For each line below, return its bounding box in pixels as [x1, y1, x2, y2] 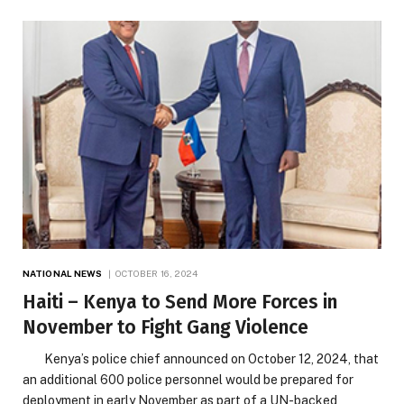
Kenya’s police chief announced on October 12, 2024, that [23, 351, 379, 366]
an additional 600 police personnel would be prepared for [23, 372, 353, 387]
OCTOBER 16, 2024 [115, 267, 198, 279]
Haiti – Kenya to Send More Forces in [23, 289, 337, 314]
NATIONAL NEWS [23, 267, 103, 279]
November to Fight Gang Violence [23, 315, 308, 339]
